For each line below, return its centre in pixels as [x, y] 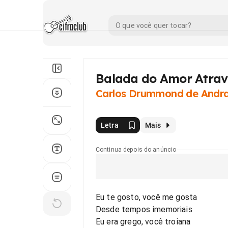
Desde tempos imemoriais [144, 209]
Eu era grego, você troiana [143, 222]
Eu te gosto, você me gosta [147, 197]
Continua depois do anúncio [136, 150]
